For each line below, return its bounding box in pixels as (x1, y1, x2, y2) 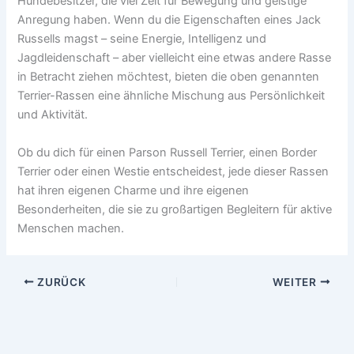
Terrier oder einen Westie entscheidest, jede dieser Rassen (17, 164, 330, 179)
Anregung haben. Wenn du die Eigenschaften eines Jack (17, 13, 322, 28)
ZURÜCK (34, 275, 86, 288)
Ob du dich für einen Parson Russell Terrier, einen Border (17, 145, 318, 160)
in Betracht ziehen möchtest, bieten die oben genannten (17, 70, 320, 85)
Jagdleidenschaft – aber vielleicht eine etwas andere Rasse (17, 51, 332, 66)
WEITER (272, 275, 320, 288)
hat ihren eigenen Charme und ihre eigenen (17, 183, 250, 198)
